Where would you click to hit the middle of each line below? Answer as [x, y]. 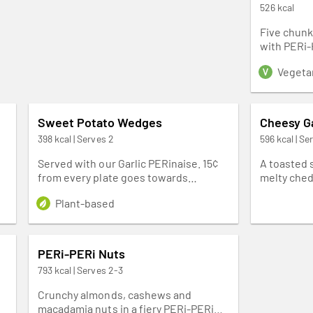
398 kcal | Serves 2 [76, 138]
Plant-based [85, 203]
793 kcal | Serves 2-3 [80, 270]
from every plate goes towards [113, 177]
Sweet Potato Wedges [100, 122]
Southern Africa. [78, 205]
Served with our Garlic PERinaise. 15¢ [128, 163]
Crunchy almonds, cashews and [115, 294]
